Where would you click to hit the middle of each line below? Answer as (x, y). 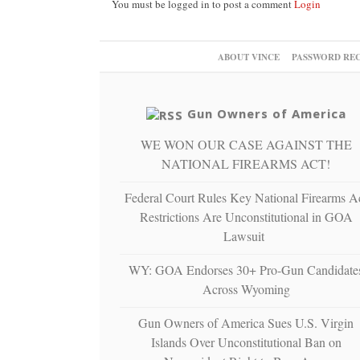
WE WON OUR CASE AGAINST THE (246, 144)
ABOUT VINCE (248, 57)
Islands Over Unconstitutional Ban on (246, 342)
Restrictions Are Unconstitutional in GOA (246, 216)
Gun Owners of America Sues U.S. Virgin (246, 322)
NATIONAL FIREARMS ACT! (246, 163)
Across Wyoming (246, 288)
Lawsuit (246, 235)
